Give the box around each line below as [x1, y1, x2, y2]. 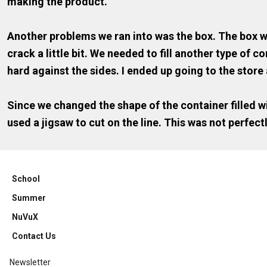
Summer [12, 193, 46, 203]
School [12, 174, 40, 184]
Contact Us [12, 231, 56, 241]
